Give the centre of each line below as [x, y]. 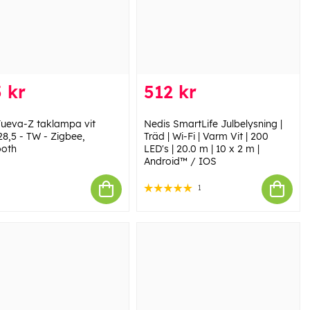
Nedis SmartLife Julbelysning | [213, 124]
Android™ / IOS [180, 161]
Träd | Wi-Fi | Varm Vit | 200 [206, 136]
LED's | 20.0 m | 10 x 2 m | [201, 148]
